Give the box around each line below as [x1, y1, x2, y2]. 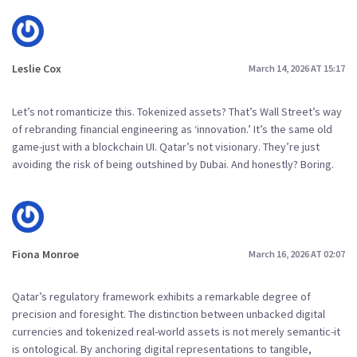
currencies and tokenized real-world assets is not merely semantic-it [12, 324, 340, 339]
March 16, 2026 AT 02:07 [249, 248, 345, 260]
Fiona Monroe [12, 246, 79, 261]
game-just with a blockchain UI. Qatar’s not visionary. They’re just [12, 139, 320, 154]
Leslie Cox [12, 61, 61, 76]
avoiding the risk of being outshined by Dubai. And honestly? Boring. [12, 156, 334, 171]
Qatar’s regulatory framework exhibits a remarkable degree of [12, 289, 311, 304]
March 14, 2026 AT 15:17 [249, 62, 345, 75]
